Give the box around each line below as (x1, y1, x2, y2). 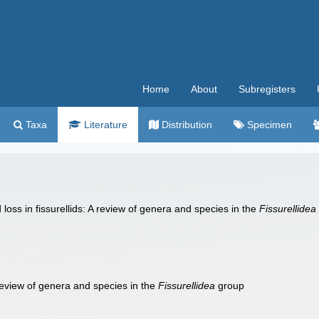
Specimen (244, 119, 292, 130)
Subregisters (239, 83, 296, 95)
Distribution (159, 119, 212, 130)
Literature (81, 119, 127, 130)
